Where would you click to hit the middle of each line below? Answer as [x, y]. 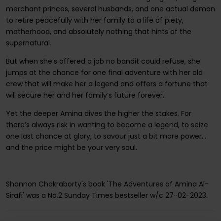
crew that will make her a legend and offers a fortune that [107, 84]
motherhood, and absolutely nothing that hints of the [98, 32]
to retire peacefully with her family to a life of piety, [94, 20]
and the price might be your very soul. [71, 148]
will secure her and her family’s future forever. [85, 95]
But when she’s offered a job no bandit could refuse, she [103, 61]
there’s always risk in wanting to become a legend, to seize [107, 125]
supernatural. [28, 43]
